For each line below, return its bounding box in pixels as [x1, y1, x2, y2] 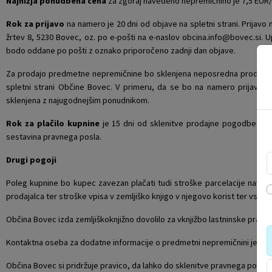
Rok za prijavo [6, 18, 65, 29]
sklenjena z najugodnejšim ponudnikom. [6, 95, 149, 106]
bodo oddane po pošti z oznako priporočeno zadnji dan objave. [6, 45, 245, 56]
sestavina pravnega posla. [6, 131, 101, 142]
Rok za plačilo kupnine [6, 118, 100, 129]
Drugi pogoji [6, 154, 56, 165]
